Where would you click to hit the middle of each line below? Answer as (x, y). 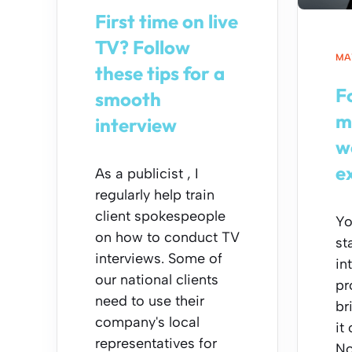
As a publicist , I (147, 173)
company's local (147, 322)
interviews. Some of (159, 258)
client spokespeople (160, 216)
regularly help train (155, 194)
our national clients (157, 279)
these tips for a (160, 73)
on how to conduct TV (167, 237)
